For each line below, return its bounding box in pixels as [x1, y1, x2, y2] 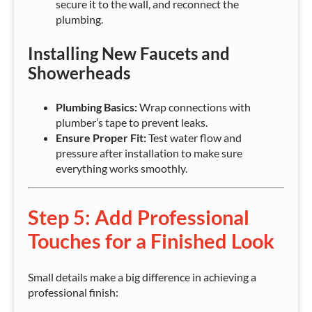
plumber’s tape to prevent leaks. [56, 115, 208, 129]
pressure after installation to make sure [56, 146, 242, 159]
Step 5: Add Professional [28, 205, 249, 229]
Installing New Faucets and [28, 42, 230, 63]
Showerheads [28, 62, 130, 83]
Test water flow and [146, 130, 242, 144]
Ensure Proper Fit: [56, 130, 146, 144]
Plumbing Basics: [56, 100, 137, 114]
